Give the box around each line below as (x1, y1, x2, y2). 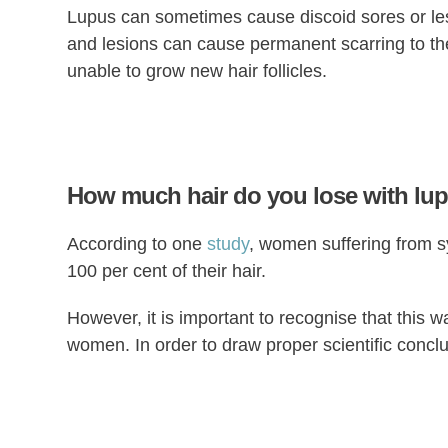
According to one (67, 233, 208, 254)
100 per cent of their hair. (67, 260, 267, 281)
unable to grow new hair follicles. (67, 60, 328, 81)
